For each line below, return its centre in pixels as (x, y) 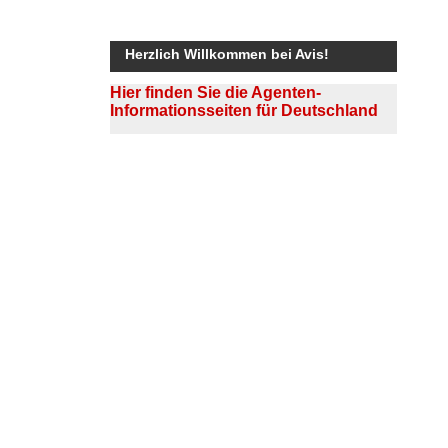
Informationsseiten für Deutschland (243, 110)
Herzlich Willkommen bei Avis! (226, 53)
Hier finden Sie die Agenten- (215, 92)
